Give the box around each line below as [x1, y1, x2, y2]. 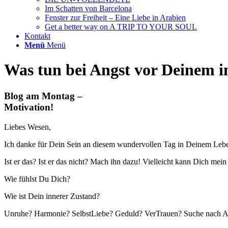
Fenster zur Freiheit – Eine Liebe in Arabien [45, 13, 186, 22]
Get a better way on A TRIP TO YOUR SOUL [45, 22, 197, 31]
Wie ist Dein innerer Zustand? [4, 191, 100, 201]
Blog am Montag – [4, 90, 82, 101]
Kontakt [24, 32, 50, 40]
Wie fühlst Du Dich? [4, 174, 70, 183]
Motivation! [4, 101, 53, 112]
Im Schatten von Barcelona [45, 4, 132, 13]
